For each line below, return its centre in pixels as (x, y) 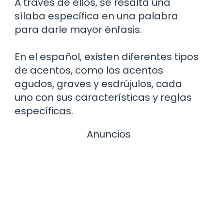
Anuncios (108, 134)
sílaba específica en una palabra (96, 16)
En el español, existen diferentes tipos (107, 56)
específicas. (44, 111)
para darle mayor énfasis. (78, 29)
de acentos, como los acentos (89, 70)
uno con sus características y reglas (103, 97)
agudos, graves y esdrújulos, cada (98, 84)
